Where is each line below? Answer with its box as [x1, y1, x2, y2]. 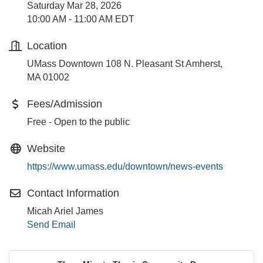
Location [27, 40, 67, 52]
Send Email [27, 220, 76, 230]
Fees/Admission [27, 98, 102, 110]
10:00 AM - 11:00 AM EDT [27, 14, 134, 24]
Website [27, 143, 65, 154]
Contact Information [27, 187, 119, 199]
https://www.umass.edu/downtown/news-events [27, 161, 223, 171]
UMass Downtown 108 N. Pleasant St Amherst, [27, 59, 222, 69]
